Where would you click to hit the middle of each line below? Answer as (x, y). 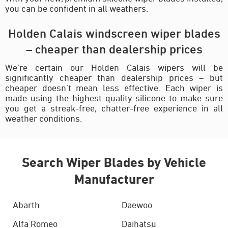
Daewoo (137, 204)
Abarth (26, 204)
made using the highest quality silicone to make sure (114, 97)
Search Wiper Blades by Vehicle (114, 162)
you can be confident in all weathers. (77, 8)
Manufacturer (114, 178)
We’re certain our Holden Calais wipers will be (114, 67)
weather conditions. (44, 118)
